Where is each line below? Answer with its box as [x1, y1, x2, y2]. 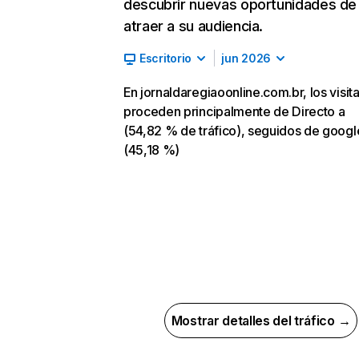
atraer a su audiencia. [123, 18, 264, 34]
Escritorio [139, 51, 192, 65]
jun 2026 [221, 51, 271, 65]
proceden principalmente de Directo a [123, 103, 345, 119]
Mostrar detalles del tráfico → [171, 313, 351, 329]
